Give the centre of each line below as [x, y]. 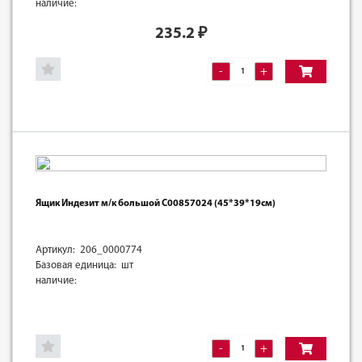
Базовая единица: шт [84, 265]
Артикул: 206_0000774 [89, 250]
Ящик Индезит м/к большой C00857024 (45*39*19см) [156, 203]
